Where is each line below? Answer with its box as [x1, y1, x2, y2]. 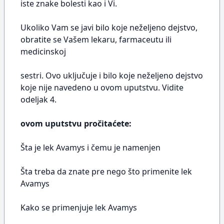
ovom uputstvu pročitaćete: [20, 118, 131, 129]
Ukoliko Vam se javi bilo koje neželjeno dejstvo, [20, 22, 197, 33]
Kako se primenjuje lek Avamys [20, 202, 137, 213]
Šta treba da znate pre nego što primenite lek [20, 166, 192, 177]
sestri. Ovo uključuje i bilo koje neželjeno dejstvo [20, 70, 203, 81]
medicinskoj [20, 46, 66, 57]
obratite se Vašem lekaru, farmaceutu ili [20, 34, 171, 45]
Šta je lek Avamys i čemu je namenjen [20, 142, 160, 153]
